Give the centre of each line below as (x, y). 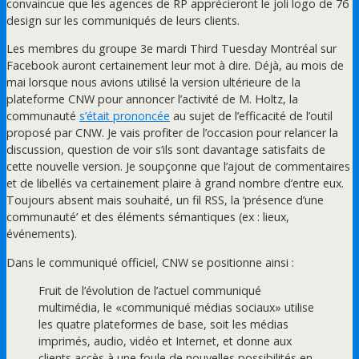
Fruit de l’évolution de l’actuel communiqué (150, 290)
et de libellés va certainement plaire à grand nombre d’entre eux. (175, 184)
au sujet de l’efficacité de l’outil (251, 116)
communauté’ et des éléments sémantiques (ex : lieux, (148, 217)
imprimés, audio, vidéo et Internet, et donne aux (165, 341)
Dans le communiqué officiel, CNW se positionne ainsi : (150, 262)
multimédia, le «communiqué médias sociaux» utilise (176, 307)
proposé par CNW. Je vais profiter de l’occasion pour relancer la (172, 133)
